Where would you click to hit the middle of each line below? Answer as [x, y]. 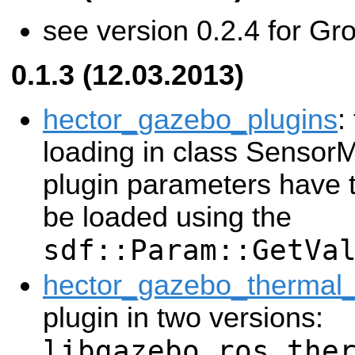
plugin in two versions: [183, 318]
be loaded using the [167, 217]
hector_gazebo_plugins [190, 119]
